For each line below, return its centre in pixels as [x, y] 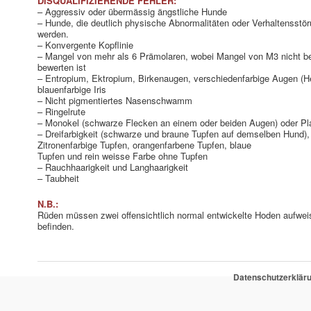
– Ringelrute [62, 111]
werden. [53, 33]
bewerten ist [62, 67]
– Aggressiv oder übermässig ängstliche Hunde [133, 11]
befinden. [56, 226]
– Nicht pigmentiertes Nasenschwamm [115, 100]
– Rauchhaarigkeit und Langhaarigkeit [113, 167]
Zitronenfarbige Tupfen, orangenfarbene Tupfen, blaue [145, 144]
